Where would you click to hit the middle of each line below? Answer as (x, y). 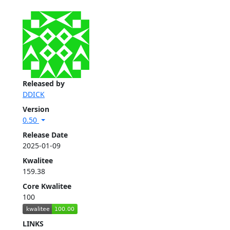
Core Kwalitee (47, 186)
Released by (44, 84)
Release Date (45, 135)
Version (36, 109)
